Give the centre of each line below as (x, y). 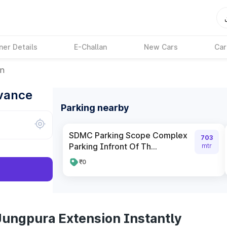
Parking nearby (95, 108)
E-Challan (91, 47)
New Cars (161, 47)
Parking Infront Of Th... (113, 146)
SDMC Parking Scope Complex (128, 135)
